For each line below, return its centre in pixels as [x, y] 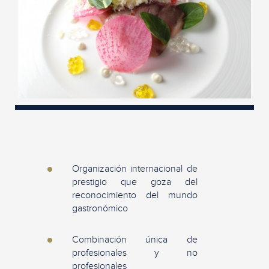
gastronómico [100, 208]
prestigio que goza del [135, 182]
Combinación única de [135, 239]
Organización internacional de [135, 168]
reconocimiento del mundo [135, 195]
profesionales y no [135, 252]
